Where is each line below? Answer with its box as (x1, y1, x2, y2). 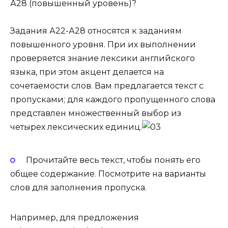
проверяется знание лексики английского (10, 53, 195, 63)
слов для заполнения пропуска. (10, 183, 147, 193)
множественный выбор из (68, 108, 181, 118)
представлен (10, 108, 68, 118)
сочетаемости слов (10, 80, 91, 91)
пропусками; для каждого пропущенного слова (10, 94, 215, 104)
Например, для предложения (10, 213, 139, 223)
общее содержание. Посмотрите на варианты (10, 169, 206, 179)
